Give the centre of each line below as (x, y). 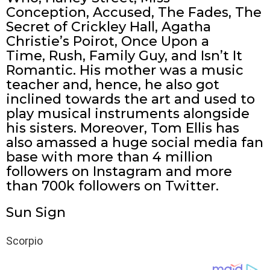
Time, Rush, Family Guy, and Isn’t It (124, 56)
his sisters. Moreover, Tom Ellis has (123, 128)
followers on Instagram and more (119, 172)
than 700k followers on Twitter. (112, 186)
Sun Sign (36, 213)
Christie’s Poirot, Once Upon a (108, 42)
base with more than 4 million (109, 157)
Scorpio (24, 241)
